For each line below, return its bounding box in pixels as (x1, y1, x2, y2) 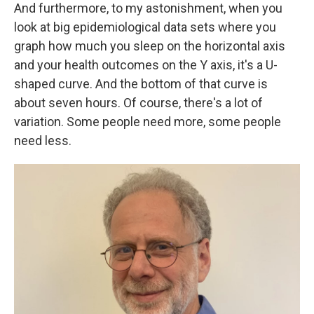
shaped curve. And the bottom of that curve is (14, 76, 268, 91)
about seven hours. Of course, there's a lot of (14, 95, 263, 110)
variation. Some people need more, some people (14, 114, 281, 129)
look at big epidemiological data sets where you (14, 19, 276, 34)
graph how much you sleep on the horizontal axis (14, 38, 285, 53)
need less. (14, 132, 71, 148)
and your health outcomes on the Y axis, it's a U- (14, 57, 278, 72)
